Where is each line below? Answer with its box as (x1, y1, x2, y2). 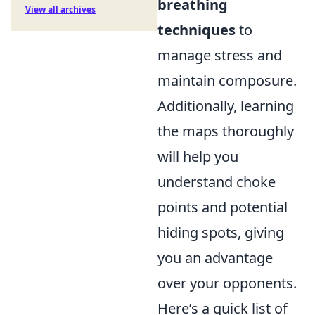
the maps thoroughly (157, 122, 294, 141)
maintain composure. (157, 71, 297, 91)
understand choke (157, 172, 276, 192)
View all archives (25, 4, 96, 15)
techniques (157, 20, 236, 40)
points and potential (157, 198, 288, 217)
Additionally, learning (157, 96, 294, 116)
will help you (157, 147, 238, 167)
